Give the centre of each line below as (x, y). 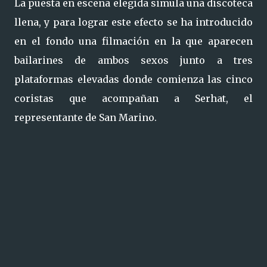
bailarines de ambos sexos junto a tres (133, 60)
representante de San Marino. (86, 117)
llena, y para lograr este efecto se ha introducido (133, 22)
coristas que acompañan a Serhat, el (133, 98)
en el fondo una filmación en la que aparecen (133, 41)
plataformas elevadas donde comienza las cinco (133, 79)
